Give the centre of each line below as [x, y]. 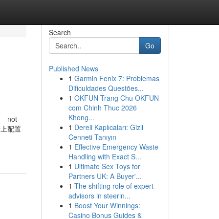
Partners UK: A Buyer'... [105, 176]
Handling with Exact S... [105, 156]
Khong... [81, 117]
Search [60, 32]
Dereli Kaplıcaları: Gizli [109, 127]
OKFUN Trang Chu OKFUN [116, 98]
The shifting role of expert [114, 186]
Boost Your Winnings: [107, 205]
